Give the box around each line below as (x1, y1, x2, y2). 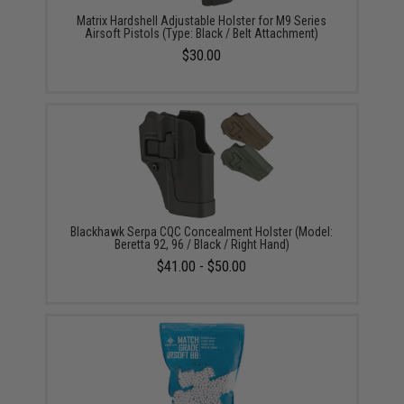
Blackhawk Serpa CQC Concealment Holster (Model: (70, 224, 334, 239)
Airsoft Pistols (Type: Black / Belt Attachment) (85, 25, 319, 41)
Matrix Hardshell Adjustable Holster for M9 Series (77, 13, 327, 28)
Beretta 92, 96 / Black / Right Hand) (114, 236, 289, 252)
